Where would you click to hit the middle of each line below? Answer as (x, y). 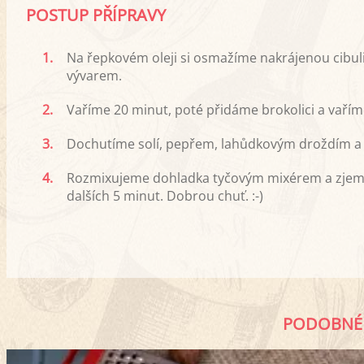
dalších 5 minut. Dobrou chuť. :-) (165, 195)
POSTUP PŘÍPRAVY (96, 15)
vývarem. (94, 75)
